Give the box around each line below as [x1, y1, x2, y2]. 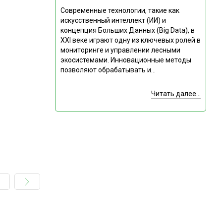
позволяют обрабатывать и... [60, 66, 156, 74]
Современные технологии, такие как [60, 6, 179, 15]
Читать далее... [151, 90, 201, 98]
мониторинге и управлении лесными [60, 46, 180, 55]
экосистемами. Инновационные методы [60, 56, 191, 64]
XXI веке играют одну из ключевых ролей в [60, 36, 201, 45]
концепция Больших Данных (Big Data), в [60, 26, 195, 35]
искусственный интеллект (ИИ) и [60, 16, 166, 25]
